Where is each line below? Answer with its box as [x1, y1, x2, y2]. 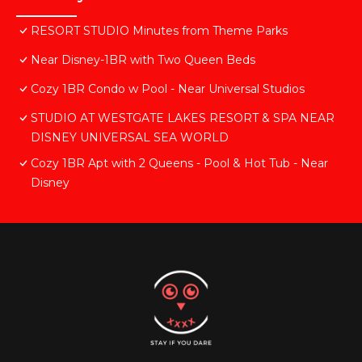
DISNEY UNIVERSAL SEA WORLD [31, 130, 229, 145]
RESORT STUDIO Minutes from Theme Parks [31, 23, 288, 39]
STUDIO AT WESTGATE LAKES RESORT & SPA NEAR [31, 111, 335, 126]
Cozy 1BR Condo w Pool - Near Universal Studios [31, 82, 305, 97]
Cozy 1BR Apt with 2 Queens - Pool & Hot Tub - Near [31, 156, 328, 171]
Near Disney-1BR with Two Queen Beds [31, 53, 255, 68]
